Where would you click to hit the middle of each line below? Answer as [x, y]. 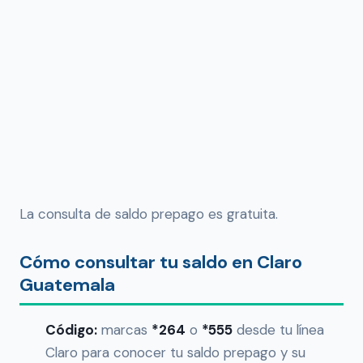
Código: [71, 330]
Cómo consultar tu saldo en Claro [161, 263]
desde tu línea [278, 330]
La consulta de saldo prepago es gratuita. [149, 214]
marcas [124, 330]
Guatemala [67, 285]
